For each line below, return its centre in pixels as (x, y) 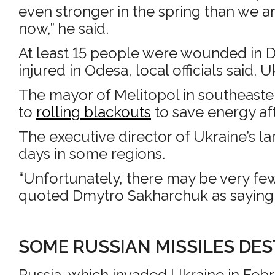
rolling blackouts (94, 112)
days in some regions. (92, 154)
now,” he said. (64, 29)
